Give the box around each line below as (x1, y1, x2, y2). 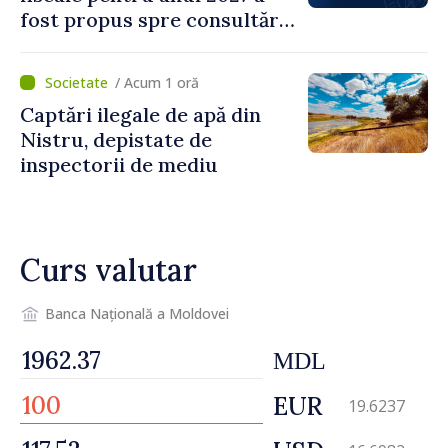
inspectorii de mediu (20, 151, 218, 177)
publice (20, 31, 90, 57)
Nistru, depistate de (20, 126, 212, 152)
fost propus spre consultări (20, 6, 285, 32)
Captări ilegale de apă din (20, 101, 261, 127)
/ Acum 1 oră (115, 72, 199, 92)
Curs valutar (20, 250, 197, 289)
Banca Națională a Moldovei (45, 304, 229, 324)
